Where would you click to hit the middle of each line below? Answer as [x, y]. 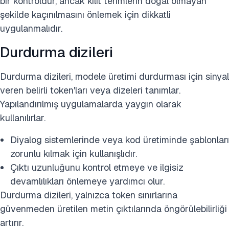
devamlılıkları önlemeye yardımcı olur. [87, 181]
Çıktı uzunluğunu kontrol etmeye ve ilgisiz [97, 167]
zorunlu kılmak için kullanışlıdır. [74, 154]
